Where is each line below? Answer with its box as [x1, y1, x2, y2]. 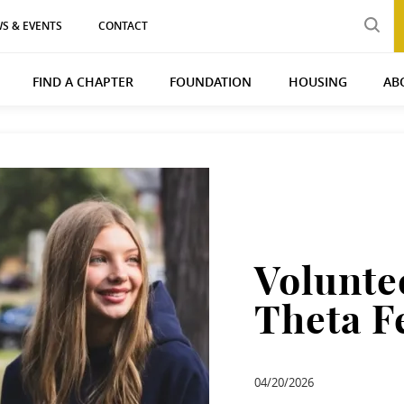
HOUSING [288, 73, 347, 90]
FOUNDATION [170, 73, 252, 90]
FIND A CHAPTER [32, 73, 134, 90]
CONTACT [98, 18, 149, 33]
